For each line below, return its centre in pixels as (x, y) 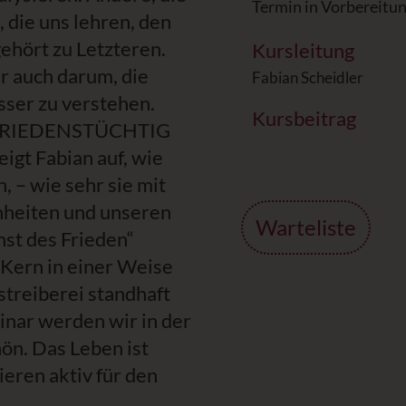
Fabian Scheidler (308, 77)
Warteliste (306, 227)
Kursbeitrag (304, 118)
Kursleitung (303, 50)
